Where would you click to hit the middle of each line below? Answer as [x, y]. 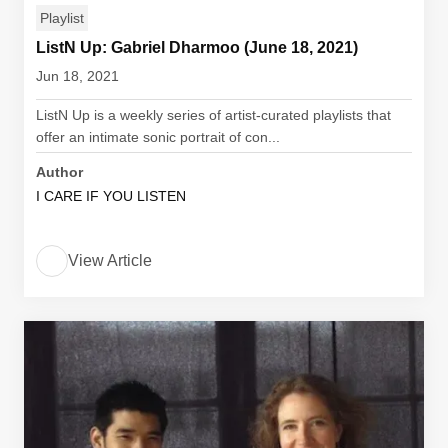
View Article [110, 260]
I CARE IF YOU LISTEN [111, 196]
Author [59, 172]
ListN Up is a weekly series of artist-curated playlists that [213, 115]
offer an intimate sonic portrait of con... [158, 137]
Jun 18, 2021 [77, 76]
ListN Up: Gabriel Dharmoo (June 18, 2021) [197, 47]
